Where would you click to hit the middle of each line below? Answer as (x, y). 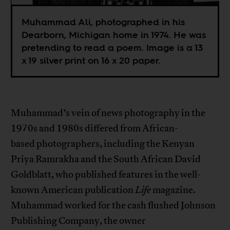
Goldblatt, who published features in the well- (106, 174)
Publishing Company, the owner (79, 221)
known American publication (73, 190)
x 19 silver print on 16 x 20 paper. (91, 60)
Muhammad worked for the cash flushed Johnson (113, 205)
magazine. (174, 190)
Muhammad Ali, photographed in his (103, 22)
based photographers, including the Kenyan (103, 143)
